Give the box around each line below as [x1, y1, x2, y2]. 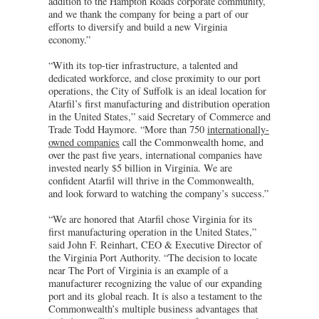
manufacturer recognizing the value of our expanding [48, 276, 262, 290]
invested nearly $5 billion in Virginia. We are [48, 160, 232, 174]
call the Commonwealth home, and [120, 135, 263, 149]
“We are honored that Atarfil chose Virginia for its [48, 211, 253, 226]
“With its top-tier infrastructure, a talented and [48, 58, 238, 72]
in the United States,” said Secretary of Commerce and [48, 109, 271, 123]
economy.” [48, 32, 90, 46]
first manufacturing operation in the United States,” [48, 224, 256, 239]
